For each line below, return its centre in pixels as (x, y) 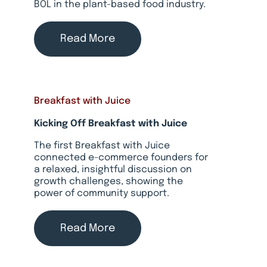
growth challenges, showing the (108, 182)
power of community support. (101, 194)
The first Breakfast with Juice (102, 146)
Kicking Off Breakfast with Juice (110, 124)
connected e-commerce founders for (121, 158)
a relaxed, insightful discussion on (113, 170)
